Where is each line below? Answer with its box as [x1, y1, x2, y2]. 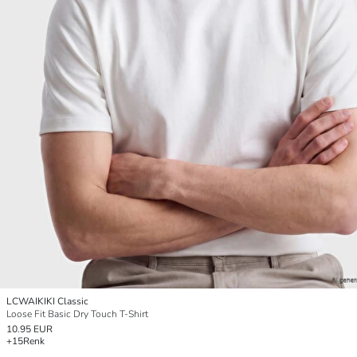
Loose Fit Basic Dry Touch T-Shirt [6, 307, 148, 320]
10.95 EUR [6, 322, 53, 335]
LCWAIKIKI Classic [6, 294, 88, 308]
